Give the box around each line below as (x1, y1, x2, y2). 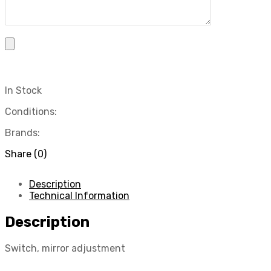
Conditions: (5, 106, 57, 118)
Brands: (5, 127, 40, 139)
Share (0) (5, 148, 47, 160)
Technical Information (29, 190, 129, 202)
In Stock (5, 85, 42, 97)
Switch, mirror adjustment (5, 243, 125, 255)
